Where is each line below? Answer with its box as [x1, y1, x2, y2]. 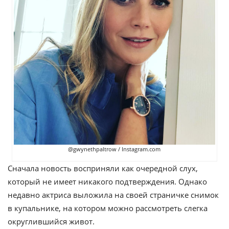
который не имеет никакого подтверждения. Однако [8, 176, 207, 187]
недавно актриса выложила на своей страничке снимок [8, 190, 219, 200]
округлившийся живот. [8, 216, 95, 227]
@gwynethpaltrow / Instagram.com [68, 145, 161, 153]
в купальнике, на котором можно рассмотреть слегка [8, 203, 208, 214]
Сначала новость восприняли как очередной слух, [8, 163, 198, 174]
